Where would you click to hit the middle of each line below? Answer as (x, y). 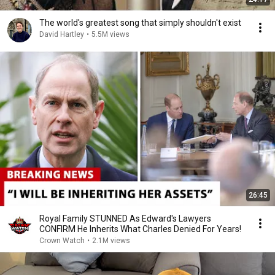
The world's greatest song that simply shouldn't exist (140, 23)
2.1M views (111, 241)
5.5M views (110, 34)
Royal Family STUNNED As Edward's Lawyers (125, 219)
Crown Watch (62, 241)
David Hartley (62, 34)
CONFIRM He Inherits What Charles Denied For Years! (140, 229)
